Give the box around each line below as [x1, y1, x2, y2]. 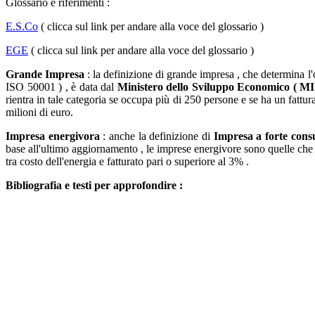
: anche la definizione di [99, 129, 214, 142]
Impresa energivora [6, 129, 100, 142]
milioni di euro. [6, 105, 73, 118]
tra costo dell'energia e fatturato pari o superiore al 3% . [6, 155, 249, 167]
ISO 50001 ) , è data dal [6, 80, 117, 93]
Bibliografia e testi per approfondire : [6, 179, 183, 191]
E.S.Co [6, 20, 38, 32]
